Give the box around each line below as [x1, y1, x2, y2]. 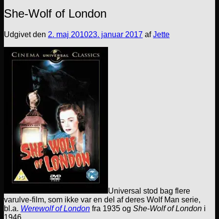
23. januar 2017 [88, 30, 143, 39]
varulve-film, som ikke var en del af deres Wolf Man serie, [4, 195, 200, 204]
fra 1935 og [90, 204, 133, 213]
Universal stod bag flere [108, 186, 190, 195]
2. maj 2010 [48, 30, 88, 39]
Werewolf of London [21, 204, 90, 213]
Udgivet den [4, 30, 48, 39]
